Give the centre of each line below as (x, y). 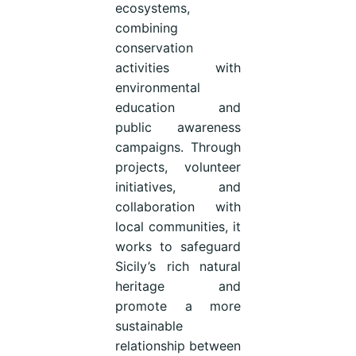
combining (146, 27)
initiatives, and (178, 186)
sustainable (149, 325)
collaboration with (178, 206)
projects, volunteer (178, 166)
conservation (154, 47)
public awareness (178, 127)
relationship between (178, 345)
